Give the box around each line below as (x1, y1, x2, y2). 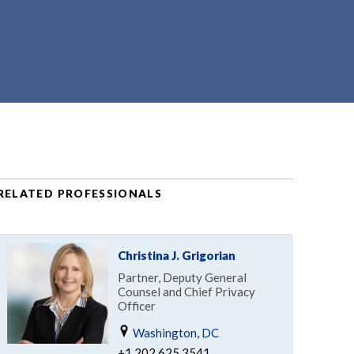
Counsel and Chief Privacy (117, 284, 255, 299)
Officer (117, 298, 156, 313)
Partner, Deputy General (117, 269, 247, 284)
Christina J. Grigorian (117, 247, 235, 262)
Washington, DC (130, 325, 219, 340)
